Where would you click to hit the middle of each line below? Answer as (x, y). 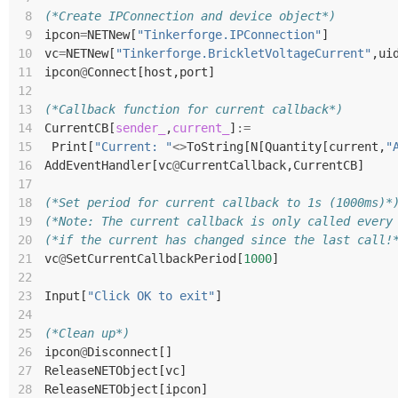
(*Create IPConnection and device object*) (190, 16)
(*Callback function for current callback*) (194, 109)
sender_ (140, 128)
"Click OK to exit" (151, 296)
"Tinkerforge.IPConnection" (229, 35)
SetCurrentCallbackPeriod (151, 259)
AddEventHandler (98, 165)
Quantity (293, 147)
